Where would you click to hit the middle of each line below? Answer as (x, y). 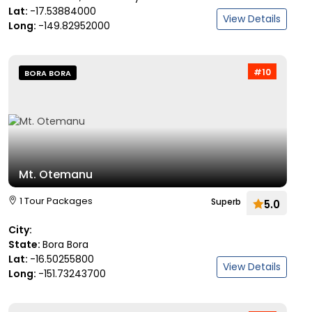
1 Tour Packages (56, 201)
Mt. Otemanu (56, 174)
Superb (226, 202)
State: (25, 244)
